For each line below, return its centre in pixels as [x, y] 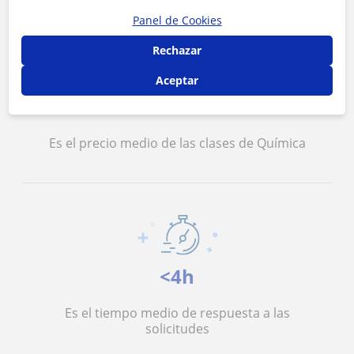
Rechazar [177, 50]
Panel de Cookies [177, 20]
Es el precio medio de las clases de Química [177, 143]
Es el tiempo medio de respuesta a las [177, 313]
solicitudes [177, 329]
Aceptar [177, 80]
